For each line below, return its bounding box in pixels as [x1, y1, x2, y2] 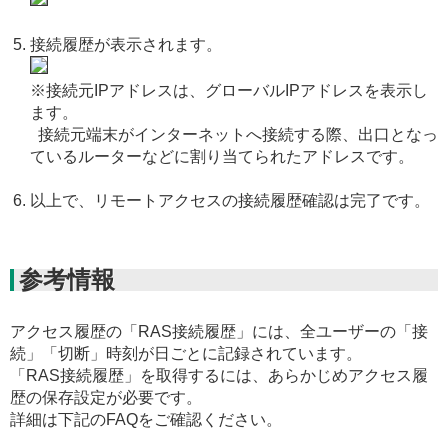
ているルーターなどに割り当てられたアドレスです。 [30, 147, 414, 165]
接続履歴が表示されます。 [30, 35, 222, 53]
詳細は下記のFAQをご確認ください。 [10, 410, 282, 428]
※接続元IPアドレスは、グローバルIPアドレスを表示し [30, 81, 428, 99]
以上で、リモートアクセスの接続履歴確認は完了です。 [30, 191, 430, 209]
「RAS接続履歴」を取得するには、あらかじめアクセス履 [10, 366, 428, 384]
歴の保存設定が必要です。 [10, 388, 202, 406]
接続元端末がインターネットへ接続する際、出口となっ [30, 125, 438, 143]
